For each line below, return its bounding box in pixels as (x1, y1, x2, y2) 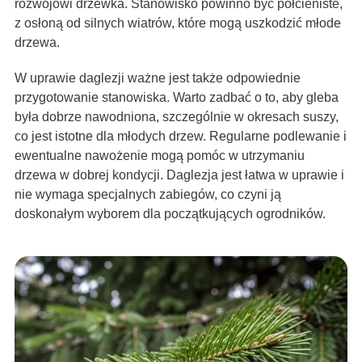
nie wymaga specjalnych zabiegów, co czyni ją (14, 187, 281, 201)
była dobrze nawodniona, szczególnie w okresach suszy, (14, 109, 339, 124)
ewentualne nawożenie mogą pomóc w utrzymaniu (14, 148, 305, 162)
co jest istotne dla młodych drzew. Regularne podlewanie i (14, 128, 347, 143)
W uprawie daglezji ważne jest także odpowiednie (14, 70, 301, 85)
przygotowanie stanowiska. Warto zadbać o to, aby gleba (14, 90, 339, 104)
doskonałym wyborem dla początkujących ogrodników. (14, 206, 326, 221)
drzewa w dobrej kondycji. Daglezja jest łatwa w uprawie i (14, 167, 344, 182)
